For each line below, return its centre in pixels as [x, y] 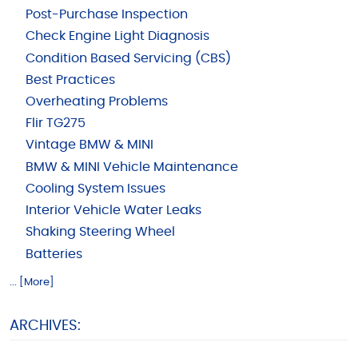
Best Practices [70, 80]
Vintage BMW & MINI [89, 145]
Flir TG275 [55, 124]
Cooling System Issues [95, 189]
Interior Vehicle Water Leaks [113, 211]
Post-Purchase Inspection [106, 15]
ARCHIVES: [45, 326]
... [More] [32, 283]
